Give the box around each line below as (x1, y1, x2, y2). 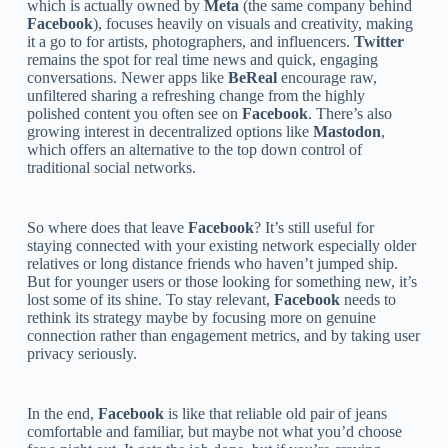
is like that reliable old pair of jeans (163, 404, 387, 422)
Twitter (353, 32, 404, 50)
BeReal (227, 68, 277, 86)
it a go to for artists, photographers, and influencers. (26, 32, 354, 50)
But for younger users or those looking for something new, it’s (26, 272, 417, 290)
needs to (339, 290, 396, 308)
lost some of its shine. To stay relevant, (26, 290, 274, 308)
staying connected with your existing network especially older (26, 236, 416, 254)
